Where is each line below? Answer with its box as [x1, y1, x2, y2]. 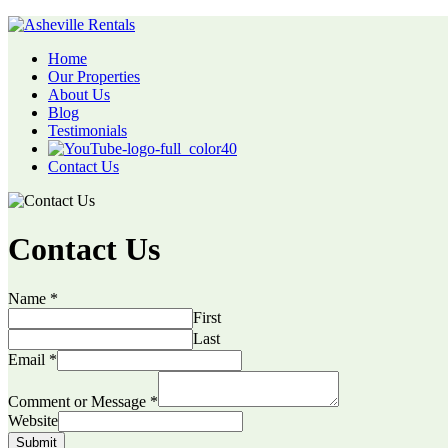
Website [8, 411, 58, 429]
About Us [48, 86, 110, 103]
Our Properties [48, 68, 140, 85]
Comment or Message [8, 392, 150, 410]
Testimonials [48, 122, 127, 139]
